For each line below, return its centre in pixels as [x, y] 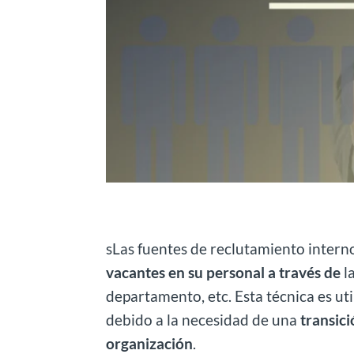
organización [150, 343]
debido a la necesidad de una [203, 319]
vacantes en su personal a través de [225, 272]
